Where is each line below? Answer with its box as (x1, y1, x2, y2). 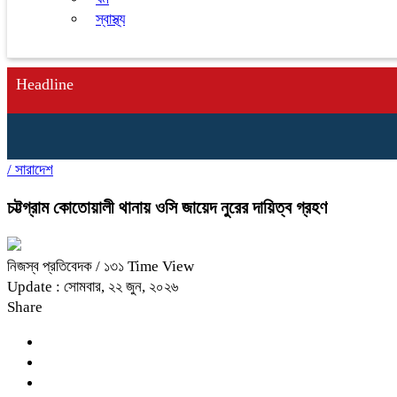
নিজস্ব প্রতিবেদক (7, 257, 96, 275)
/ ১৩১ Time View (96, 257, 194, 275)
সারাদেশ (15, 161, 53, 178)
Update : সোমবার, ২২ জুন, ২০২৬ (7, 277, 178, 295)
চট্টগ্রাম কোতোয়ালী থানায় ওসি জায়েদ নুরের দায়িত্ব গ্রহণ (7, 197, 327, 217)
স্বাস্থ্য (96, 11, 125, 27)
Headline (16, 75, 74, 93)
